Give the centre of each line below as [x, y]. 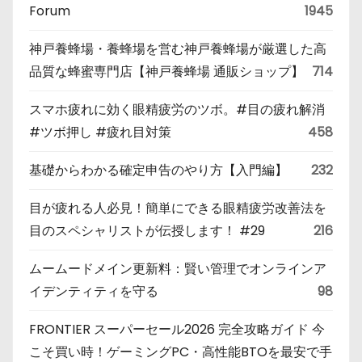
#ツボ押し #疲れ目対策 [100, 132]
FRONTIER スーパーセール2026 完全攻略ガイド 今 [177, 329]
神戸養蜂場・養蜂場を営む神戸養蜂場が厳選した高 [178, 49]
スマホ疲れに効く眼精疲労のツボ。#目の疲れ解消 [177, 109]
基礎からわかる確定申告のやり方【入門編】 [158, 170]
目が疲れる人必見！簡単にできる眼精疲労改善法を [178, 208]
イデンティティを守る [94, 291]
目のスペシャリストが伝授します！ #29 [147, 231]
